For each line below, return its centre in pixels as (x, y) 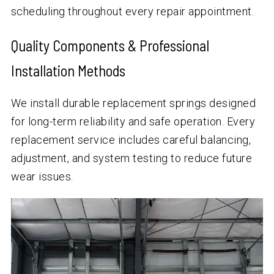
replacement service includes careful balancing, (131, 140)
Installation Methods (68, 71)
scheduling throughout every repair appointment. (132, 12)
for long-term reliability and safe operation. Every (133, 122)
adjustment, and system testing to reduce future (131, 158)
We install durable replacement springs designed (133, 103)
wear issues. (42, 177)
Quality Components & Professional (110, 46)
